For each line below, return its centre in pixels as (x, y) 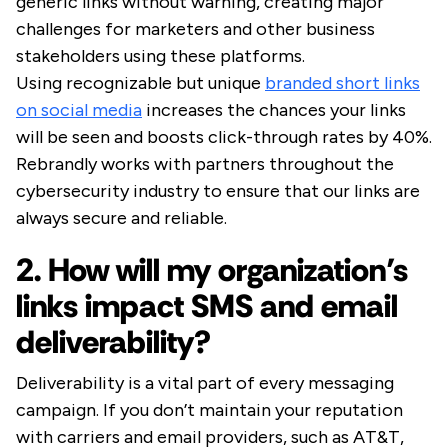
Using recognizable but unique (140, 83)
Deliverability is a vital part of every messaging (205, 383)
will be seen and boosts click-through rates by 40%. (224, 137)
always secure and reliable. (121, 218)
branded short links (342, 83)
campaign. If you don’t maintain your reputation (209, 410)
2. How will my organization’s (212, 270)
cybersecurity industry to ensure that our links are (218, 191)
